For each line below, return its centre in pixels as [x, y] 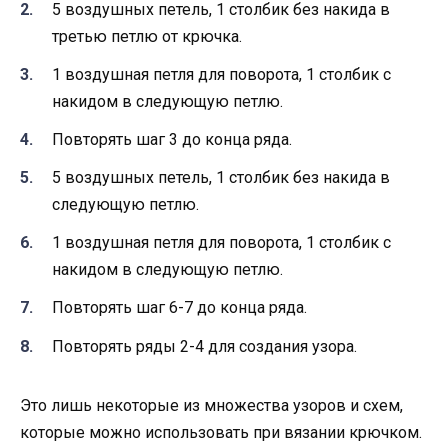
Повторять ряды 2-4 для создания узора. [204, 346]
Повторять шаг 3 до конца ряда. [172, 139]
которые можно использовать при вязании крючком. [221, 432]
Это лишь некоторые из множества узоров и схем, [211, 405]
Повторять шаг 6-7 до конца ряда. [179, 308]
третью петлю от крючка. [147, 36]
